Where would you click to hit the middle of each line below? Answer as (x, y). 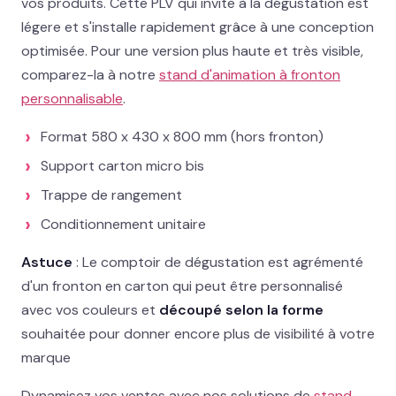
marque (46, 358)
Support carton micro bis (122, 166)
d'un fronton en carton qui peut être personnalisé (182, 286)
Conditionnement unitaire (123, 224)
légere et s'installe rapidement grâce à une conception (198, 27)
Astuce (47, 262)
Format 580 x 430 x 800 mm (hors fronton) (182, 137)
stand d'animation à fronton (250, 75)
